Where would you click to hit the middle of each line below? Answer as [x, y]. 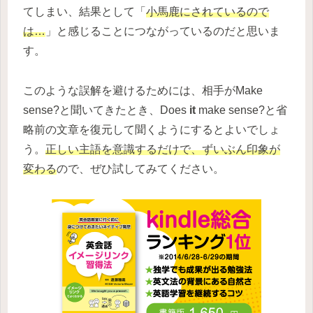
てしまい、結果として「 [85, 11]
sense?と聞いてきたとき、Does [106, 110]
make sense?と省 [241, 110]
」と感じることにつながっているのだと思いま [163, 31]
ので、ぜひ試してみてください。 [140, 168]
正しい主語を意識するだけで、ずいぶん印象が [163, 149]
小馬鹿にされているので [208, 11]
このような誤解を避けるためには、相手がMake [143, 90]
